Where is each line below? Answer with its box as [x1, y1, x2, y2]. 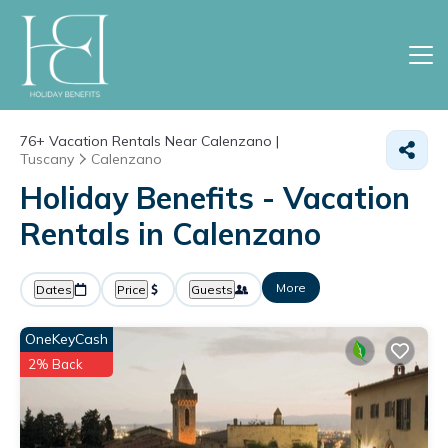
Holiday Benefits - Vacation [20, 179, 410, 217]
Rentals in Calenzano [20, 215, 321, 253]
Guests [191, 282, 233, 297]
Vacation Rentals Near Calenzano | [45, 132, 279, 150]
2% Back [28, 356, 83, 372]
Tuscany [20, 150, 74, 168]
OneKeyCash [25, 330, 108, 348]
